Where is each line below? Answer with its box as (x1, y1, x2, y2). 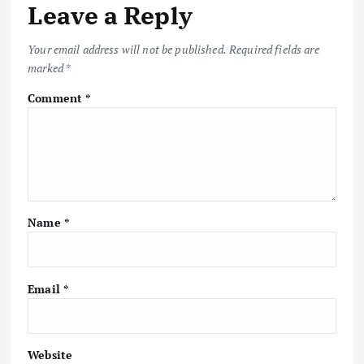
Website (28, 346, 73, 362)
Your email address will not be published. (28, 41, 227, 58)
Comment (28, 90, 86, 106)
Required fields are (229, 41, 319, 58)
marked (28, 60, 66, 76)
